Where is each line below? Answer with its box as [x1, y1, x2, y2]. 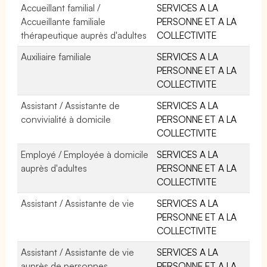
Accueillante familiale [21, 15, 106, 27]
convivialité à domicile [21, 113, 111, 125]
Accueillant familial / [21, 1, 101, 14]
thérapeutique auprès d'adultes [21, 29, 147, 41]
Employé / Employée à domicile [21, 148, 149, 160]
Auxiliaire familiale [21, 50, 92, 63]
